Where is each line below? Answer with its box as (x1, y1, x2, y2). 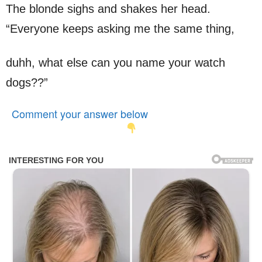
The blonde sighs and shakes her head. (6, 2, 211, 15)
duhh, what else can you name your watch (6, 56, 225, 69)
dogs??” (6, 75, 48, 89)
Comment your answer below (12, 105, 148, 121)
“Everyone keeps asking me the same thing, (6, 22, 235, 35)
